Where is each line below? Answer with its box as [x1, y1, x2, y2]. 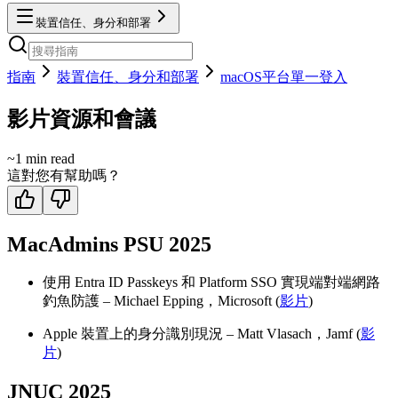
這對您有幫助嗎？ [7, 167, 121, 183]
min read [22, 150, 75, 166]
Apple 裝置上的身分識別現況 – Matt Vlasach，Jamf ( [43, 326, 361, 342]
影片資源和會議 [7, 107, 156, 131]
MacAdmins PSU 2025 [7, 232, 211, 256]
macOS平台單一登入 [220, 68, 347, 84]
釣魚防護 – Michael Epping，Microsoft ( [43, 293, 280, 309]
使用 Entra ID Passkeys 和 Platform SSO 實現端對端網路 [43, 275, 380, 291]
